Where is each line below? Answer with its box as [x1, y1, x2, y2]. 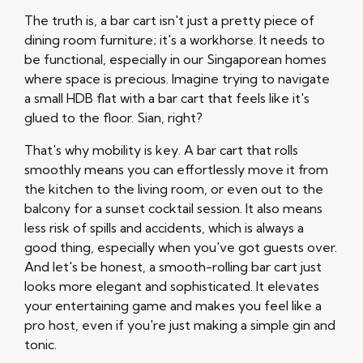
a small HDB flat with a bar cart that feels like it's [24, 90, 310, 107]
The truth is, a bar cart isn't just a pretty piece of [24, 12, 314, 29]
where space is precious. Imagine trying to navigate [24, 70, 330, 88]
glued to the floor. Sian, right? [24, 109, 203, 126]
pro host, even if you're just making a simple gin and [24, 317, 335, 334]
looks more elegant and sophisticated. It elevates [24, 278, 319, 295]
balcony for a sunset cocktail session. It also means [24, 200, 322, 217]
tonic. [24, 336, 57, 353]
